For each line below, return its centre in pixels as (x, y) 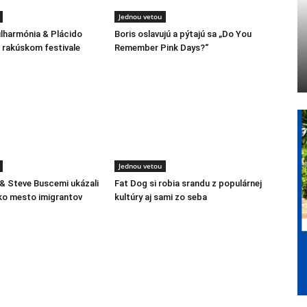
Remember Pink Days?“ (162, 48)
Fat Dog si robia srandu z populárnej (188, 184)
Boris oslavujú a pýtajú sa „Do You (183, 34)
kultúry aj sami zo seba (161, 197)
